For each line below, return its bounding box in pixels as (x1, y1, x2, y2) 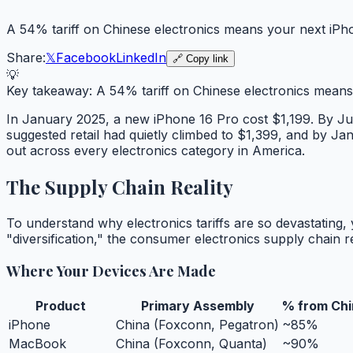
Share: (6, 49, 46, 65)
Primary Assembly (140, 298, 255, 314)
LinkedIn (116, 49, 166, 65)
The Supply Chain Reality (6, 173, 233, 199)
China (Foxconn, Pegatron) (116, 317, 279, 333)
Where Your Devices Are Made (6, 261, 216, 281)
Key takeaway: (6, 82, 96, 98)
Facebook (56, 49, 116, 65)
